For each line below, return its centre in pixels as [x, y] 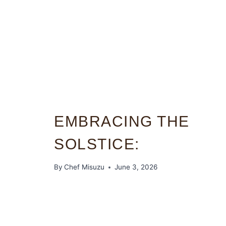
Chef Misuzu [84, 167]
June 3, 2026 [136, 167]
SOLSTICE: [97, 144]
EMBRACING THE [122, 121]
